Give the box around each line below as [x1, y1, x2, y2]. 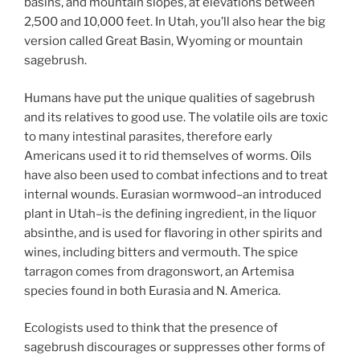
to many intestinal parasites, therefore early [24, 129, 272, 144]
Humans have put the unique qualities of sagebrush [24, 90, 315, 105]
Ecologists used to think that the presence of [24, 321, 278, 335]
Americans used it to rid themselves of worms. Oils [24, 148, 312, 163]
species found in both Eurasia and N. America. [24, 283, 280, 298]
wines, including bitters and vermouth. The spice [24, 244, 298, 260]
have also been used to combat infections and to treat [24, 167, 328, 182]
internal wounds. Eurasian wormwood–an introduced [24, 186, 321, 202]
